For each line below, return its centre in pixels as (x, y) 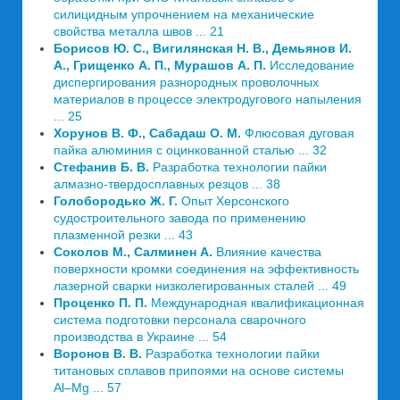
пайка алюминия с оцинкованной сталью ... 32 (190, 150)
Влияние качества (269, 252)
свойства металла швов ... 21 (139, 31)
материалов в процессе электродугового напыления (208, 99)
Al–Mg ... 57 (87, 387)
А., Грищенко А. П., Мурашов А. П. (162, 65)
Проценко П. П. (102, 303)
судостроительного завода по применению (180, 218)
